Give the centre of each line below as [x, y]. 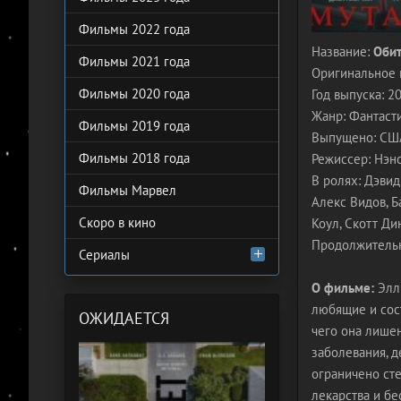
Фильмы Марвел [128, 190]
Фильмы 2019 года [134, 126]
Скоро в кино [117, 222]
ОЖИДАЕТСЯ [124, 318]
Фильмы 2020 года [134, 94]
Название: [342, 51]
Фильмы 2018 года [134, 158]
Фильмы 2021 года [134, 61]
